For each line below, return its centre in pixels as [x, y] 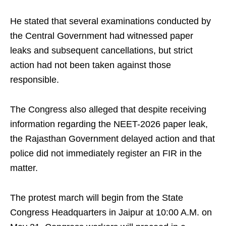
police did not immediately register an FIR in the [106, 153]
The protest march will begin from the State [97, 198]
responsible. [35, 80]
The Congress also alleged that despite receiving [108, 109]
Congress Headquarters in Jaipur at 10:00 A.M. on [111, 212]
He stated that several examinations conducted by [110, 21]
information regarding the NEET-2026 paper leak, [109, 124]
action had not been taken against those [91, 65]
